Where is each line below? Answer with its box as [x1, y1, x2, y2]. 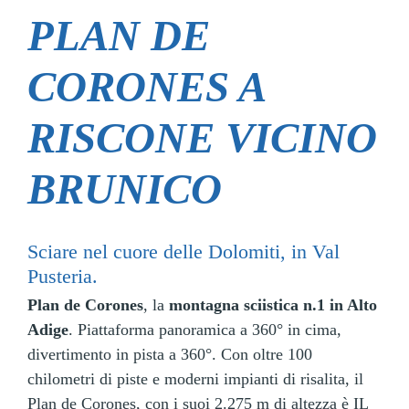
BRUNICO [27, 165, 222, 213]
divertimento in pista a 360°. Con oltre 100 [27, 345, 312, 364]
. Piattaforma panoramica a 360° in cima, [68, 320, 341, 340]
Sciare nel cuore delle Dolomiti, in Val [27, 241, 340, 264]
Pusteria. [27, 266, 98, 288]
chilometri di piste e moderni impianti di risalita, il [27, 370, 363, 389]
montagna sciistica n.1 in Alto [169, 296, 377, 315]
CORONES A [27, 63, 264, 110]
